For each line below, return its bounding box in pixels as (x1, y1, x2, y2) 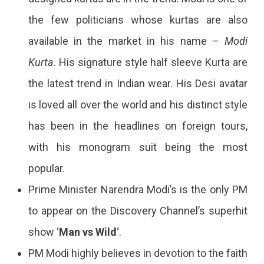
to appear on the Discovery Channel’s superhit (28, 204, 248, 217)
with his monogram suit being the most (28, 140, 248, 153)
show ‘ (28, 225, 59, 238)
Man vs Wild (58, 225, 117, 238)
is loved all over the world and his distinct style (28, 98, 248, 111)
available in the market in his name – (28, 34, 225, 47)
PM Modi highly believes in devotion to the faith (28, 246, 248, 259)
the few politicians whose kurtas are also (28, 13, 248, 26)
